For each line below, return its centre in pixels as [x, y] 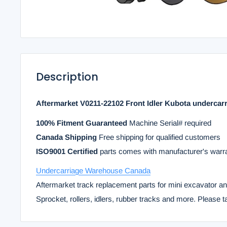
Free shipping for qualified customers [159, 137]
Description [67, 77]
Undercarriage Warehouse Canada [93, 171]
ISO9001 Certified [67, 151]
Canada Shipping [66, 137]
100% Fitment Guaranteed [83, 123]
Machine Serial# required [170, 123]
